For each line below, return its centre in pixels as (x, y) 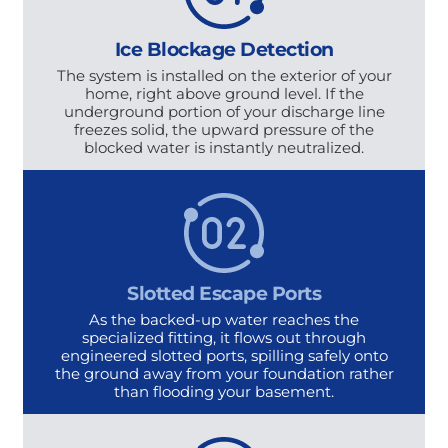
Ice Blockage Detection (224, 48)
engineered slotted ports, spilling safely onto (224, 355)
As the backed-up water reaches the (224, 319)
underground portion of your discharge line (224, 111)
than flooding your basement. (224, 391)
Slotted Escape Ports (224, 292)
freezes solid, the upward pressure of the (224, 129)
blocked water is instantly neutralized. (224, 147)
